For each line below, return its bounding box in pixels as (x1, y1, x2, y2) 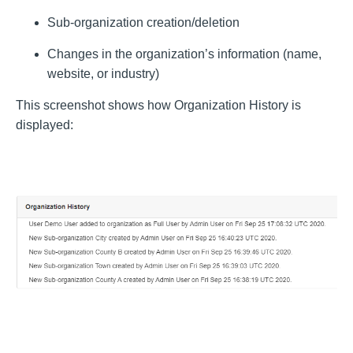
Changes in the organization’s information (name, (47, 46, 321, 61)
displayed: (16, 117, 73, 132)
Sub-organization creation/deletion (47, 15, 240, 29)
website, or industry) (47, 66, 159, 80)
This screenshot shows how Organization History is (16, 98, 301, 112)
